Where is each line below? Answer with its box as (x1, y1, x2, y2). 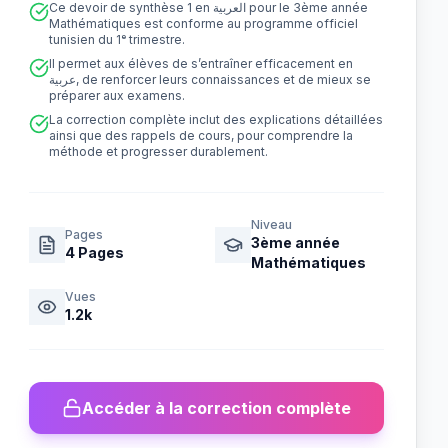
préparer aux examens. (49, 88, 186, 103)
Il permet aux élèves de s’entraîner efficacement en (49, 56, 354, 71)
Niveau (250, 217, 292, 232)
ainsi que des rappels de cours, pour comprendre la (49, 128, 354, 143)
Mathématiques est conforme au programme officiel (49, 16, 359, 31)
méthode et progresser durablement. (49, 144, 269, 159)
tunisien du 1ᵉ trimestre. (49, 32, 186, 47)
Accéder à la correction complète (82, 398, 352, 418)
